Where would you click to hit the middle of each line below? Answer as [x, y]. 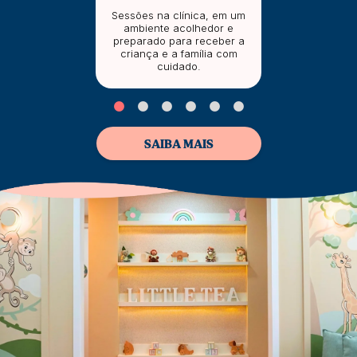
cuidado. [178, 66]
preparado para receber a [178, 40]
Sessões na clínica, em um [178, 15]
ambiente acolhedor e [178, 27]
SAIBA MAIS [178, 144]
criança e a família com [178, 53]
